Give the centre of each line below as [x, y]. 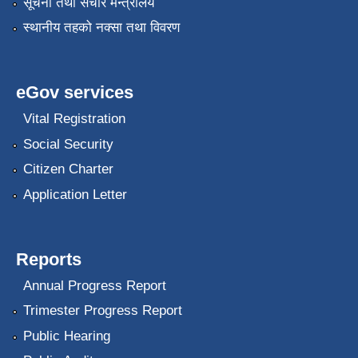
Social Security [68, 144]
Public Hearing [66, 336]
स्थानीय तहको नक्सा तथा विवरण [101, 28]
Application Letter [75, 194]
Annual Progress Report [94, 286]
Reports [49, 259]
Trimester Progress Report [102, 311]
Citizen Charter [68, 169]
